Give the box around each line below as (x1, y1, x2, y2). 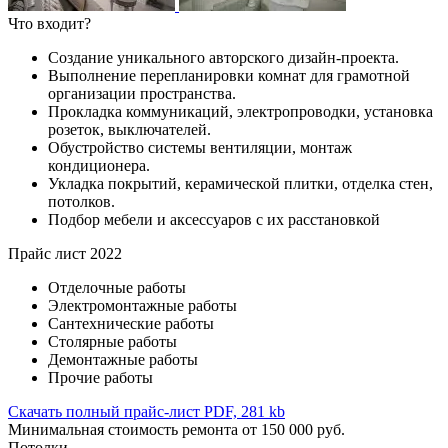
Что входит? (8, 15, 91, 33)
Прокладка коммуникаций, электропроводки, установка (48, 103, 433, 121)
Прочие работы (48, 369, 153, 387)
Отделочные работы (48, 279, 186, 297)
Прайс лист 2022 (8, 245, 122, 263)
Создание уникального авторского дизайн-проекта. (48, 49, 399, 67)
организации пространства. (48, 85, 236, 103)
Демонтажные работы (48, 351, 198, 369)
